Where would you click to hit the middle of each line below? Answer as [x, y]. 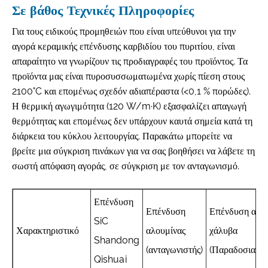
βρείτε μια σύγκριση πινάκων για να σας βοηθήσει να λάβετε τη [133, 151]
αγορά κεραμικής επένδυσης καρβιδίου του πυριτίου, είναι [124, 46]
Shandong [117, 240]
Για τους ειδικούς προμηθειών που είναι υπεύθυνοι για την [124, 31]
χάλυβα [223, 230]
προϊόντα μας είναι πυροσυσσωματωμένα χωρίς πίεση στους [128, 76]
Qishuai [110, 259]
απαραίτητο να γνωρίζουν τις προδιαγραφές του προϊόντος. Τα [130, 61]
